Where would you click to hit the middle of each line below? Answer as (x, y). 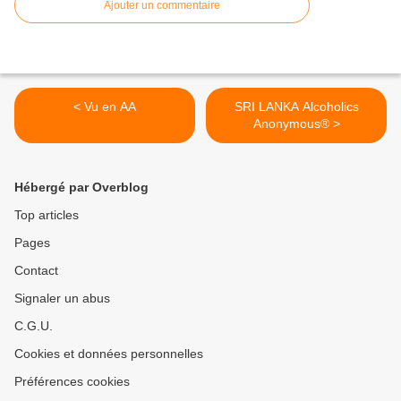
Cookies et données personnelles (109, 354)
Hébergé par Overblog (81, 188)
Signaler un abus (62, 299)
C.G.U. (34, 326)
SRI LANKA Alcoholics (296, 107)
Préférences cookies (72, 382)
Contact (36, 271)
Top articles (47, 215)
